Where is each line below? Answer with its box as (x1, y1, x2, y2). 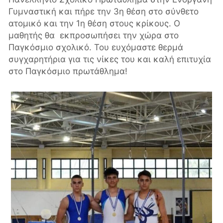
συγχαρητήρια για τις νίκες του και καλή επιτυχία (8, 54, 211, 64)
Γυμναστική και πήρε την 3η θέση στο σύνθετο (8, 6, 199, 16)
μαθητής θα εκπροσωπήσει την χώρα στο (8, 30, 179, 40)
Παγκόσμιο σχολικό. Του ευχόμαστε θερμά (8, 42, 183, 52)
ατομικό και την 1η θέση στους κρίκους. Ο (8, 18, 180, 28)
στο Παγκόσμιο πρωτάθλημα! (8, 66, 127, 76)
